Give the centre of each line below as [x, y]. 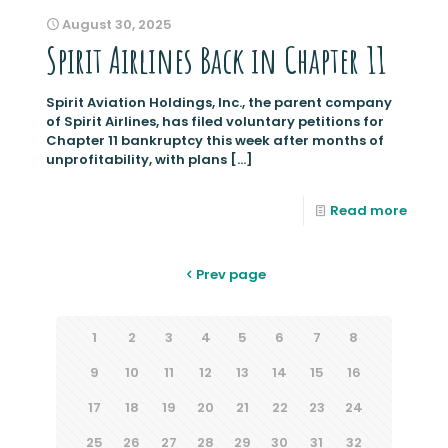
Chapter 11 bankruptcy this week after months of [215, 140]
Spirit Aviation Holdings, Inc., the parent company [219, 102]
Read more [368, 210]
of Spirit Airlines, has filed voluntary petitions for [215, 121]
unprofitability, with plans [136, 159]
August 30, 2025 [117, 24]
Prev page [230, 274]
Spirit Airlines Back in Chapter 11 [216, 59]
